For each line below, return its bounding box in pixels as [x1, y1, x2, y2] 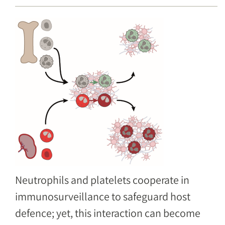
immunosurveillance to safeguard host [15, 189, 190, 203]
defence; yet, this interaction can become [15, 205, 200, 220]
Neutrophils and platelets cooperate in [15, 172, 189, 187]
